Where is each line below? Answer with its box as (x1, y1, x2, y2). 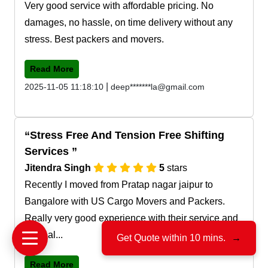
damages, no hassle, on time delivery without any (25, 17, 233, 28)
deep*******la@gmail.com (111, 81, 205, 92)
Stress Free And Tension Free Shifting (30, 129, 224, 141)
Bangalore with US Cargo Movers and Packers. (25, 196, 225, 206)
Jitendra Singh (25, 162, 93, 173)
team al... (25, 229, 63, 240)
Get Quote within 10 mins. (117, 233, 226, 243)
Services (25, 145, 72, 157)
